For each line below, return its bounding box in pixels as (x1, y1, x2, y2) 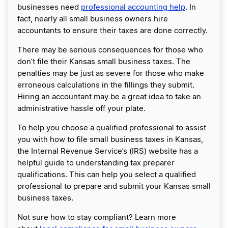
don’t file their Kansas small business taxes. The (17, 58, 190, 66)
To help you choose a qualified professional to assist (17, 124, 206, 132)
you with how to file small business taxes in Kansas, (17, 135, 203, 144)
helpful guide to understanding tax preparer (17, 159, 175, 167)
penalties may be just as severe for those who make (17, 69, 204, 77)
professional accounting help (81, 3, 185, 11)
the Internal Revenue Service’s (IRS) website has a (17, 147, 198, 155)
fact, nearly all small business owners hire (17, 15, 168, 23)
